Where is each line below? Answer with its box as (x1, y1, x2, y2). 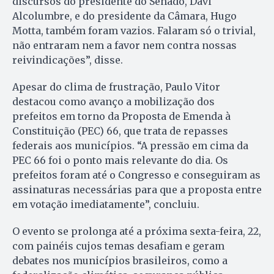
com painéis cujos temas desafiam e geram (12, 240, 224, 253)
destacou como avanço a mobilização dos (12, 95, 215, 108)
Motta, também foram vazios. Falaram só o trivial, (12, 24, 256, 37)
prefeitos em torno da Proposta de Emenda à (12, 110, 231, 123)
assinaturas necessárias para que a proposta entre (12, 183, 262, 196)
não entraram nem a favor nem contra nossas (12, 39, 237, 52)
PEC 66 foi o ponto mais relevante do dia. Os (12, 154, 228, 167)
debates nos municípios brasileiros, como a (12, 254, 228, 267)
